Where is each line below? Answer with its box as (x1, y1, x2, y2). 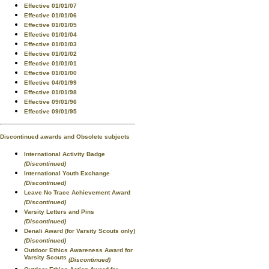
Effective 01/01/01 (24, 60, 77, 67)
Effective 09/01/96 (24, 98, 77, 105)
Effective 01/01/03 (24, 41, 77, 47)
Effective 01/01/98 (24, 89, 77, 95)
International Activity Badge (24, 151, 105, 157)
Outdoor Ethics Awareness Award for (24, 247, 133, 253)
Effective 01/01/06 (24, 12, 77, 19)
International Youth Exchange (24, 170, 110, 177)
